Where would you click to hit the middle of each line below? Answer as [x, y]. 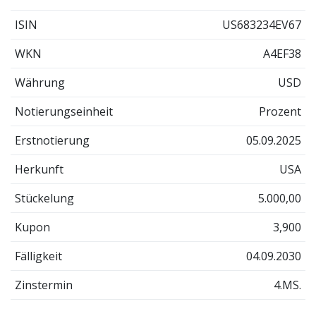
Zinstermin [43, 285]
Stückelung [44, 198]
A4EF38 [282, 53]
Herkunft [39, 169]
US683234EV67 [262, 24]
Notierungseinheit [63, 111]
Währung [39, 82]
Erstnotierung [52, 140]
